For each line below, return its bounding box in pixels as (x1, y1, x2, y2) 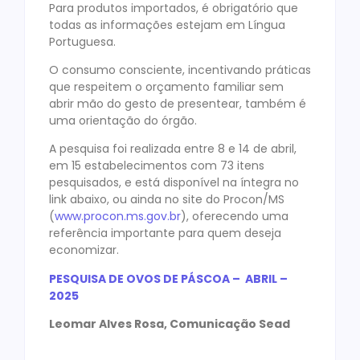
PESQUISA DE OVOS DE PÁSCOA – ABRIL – (49, 270, 288, 287)
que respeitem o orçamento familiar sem (49, 78, 284, 95)
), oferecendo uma (181, 208, 288, 225)
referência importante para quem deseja (49, 225, 281, 242)
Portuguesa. (49, 33, 116, 50)
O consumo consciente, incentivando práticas (49, 61, 311, 78)
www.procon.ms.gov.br (55, 208, 181, 225)
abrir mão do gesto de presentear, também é (49, 95, 306, 112)
